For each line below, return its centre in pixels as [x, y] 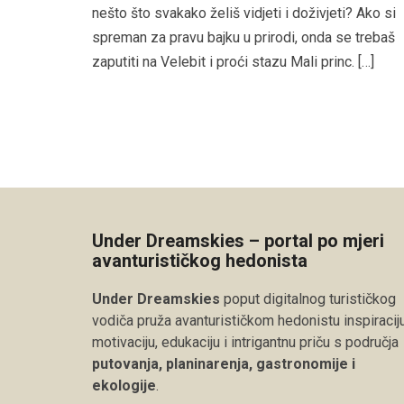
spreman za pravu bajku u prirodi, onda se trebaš [243, 37]
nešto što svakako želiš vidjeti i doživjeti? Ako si [244, 13]
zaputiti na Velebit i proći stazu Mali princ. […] [233, 61]
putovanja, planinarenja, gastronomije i [224, 363]
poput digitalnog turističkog [308, 298]
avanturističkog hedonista [200, 260]
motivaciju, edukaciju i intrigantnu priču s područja [245, 342]
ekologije [124, 385]
